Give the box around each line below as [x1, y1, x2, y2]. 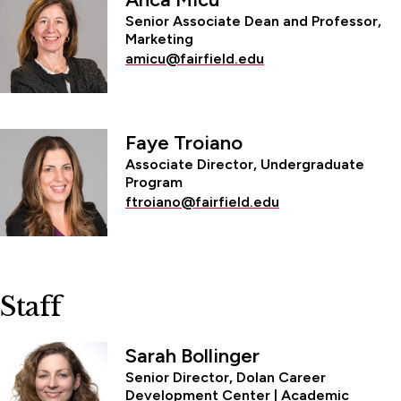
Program [125, 173, 183, 191]
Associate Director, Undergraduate [125, 155, 364, 173]
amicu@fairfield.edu [125, 49, 264, 67]
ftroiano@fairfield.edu [125, 192, 279, 210]
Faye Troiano [125, 130, 243, 155]
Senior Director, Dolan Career [125, 368, 326, 386]
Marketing [125, 30, 193, 47]
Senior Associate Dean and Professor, [125, 12, 381, 30]
